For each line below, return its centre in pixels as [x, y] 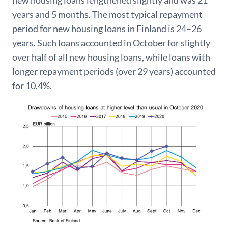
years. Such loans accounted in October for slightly [111, 43]
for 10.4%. [32, 85]
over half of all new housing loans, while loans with [111, 57]
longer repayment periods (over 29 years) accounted [114, 71]
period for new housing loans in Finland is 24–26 [107, 28]
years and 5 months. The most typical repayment [107, 14]
